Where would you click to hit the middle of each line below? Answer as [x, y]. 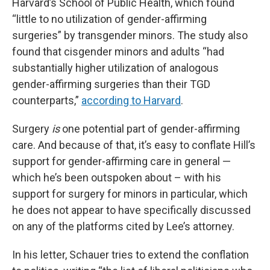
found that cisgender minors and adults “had [118, 52]
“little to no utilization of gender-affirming [109, 19]
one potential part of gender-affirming [151, 129]
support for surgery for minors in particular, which [130, 194]
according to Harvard [131, 101]
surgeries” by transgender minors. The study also [130, 36]
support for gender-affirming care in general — [121, 162]
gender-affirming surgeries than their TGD [111, 84]
